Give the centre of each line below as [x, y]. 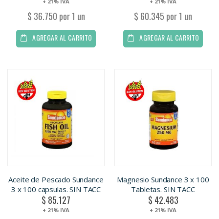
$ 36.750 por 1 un [56, 16]
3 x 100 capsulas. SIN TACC [56, 189]
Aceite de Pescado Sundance [56, 179]
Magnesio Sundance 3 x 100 [163, 179]
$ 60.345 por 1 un [163, 16]
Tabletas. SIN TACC [163, 189]
